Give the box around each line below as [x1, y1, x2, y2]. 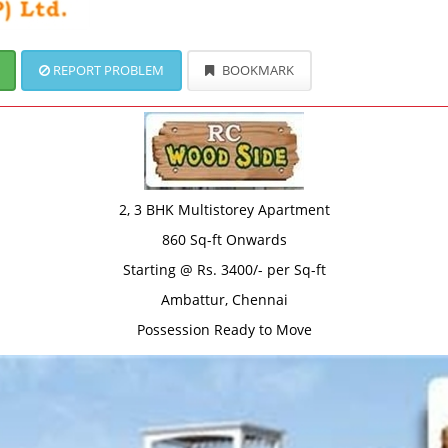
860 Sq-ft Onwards [161, 230, 287, 249]
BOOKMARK [219, 61, 294, 79]
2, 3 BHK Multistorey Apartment [118, 200, 330, 219]
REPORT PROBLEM [50, 61, 164, 79]
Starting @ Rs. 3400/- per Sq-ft [122, 260, 326, 279]
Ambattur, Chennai [160, 290, 288, 309]
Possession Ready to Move [136, 320, 312, 339]
